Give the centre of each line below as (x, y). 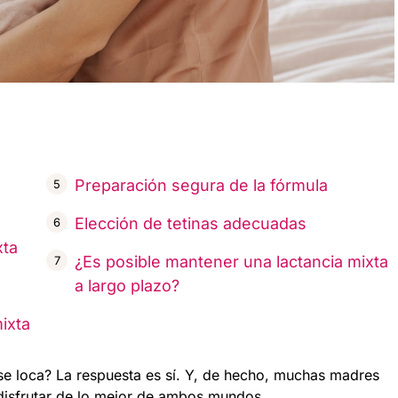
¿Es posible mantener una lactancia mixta (231, 262)
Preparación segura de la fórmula (201, 186)
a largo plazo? (127, 286)
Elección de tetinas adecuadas (191, 224)
